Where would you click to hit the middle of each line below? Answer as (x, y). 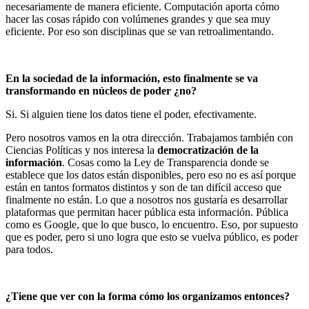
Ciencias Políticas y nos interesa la (81, 150)
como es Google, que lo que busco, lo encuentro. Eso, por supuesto (152, 225)
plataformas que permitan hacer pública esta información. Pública (147, 212)
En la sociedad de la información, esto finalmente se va (132, 78)
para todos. (29, 249)
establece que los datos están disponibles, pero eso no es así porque (151, 175)
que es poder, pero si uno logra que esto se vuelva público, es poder (152, 237)
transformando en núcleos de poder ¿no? (101, 91)
